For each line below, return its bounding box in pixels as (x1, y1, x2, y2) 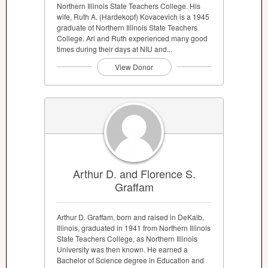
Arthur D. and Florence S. (72, 166, 196, 182)
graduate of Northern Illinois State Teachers (57, 22, 197, 32)
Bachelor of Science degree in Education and (57, 255, 204, 266)
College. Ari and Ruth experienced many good (57, 32, 208, 43)
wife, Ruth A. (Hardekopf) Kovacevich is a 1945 (57, 11, 209, 22)
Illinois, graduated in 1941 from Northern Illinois (57, 223, 211, 233)
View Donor (115, 61, 153, 72)
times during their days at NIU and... (57, 43, 172, 54)
